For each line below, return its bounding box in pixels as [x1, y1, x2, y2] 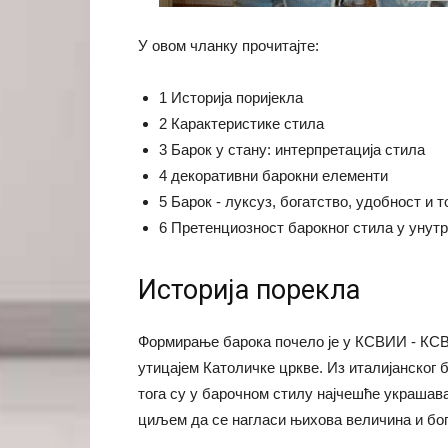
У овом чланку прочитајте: [138, 37, 319, 55]
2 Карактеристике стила [159, 115, 324, 133]
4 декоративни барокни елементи [159, 167, 388, 185]
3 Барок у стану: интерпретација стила [159, 141, 425, 159]
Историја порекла [138, 274, 360, 307]
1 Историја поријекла [159, 89, 303, 107]
